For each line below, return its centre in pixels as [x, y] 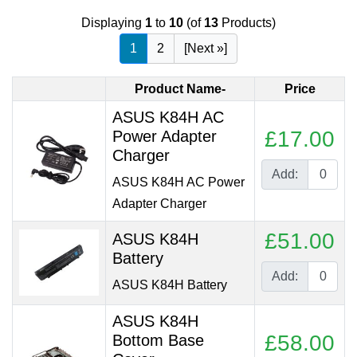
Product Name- [180, 89]
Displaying [113, 23]
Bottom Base [158, 340]
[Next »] [206, 48]
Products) [247, 23]
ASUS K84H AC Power [178, 182]
